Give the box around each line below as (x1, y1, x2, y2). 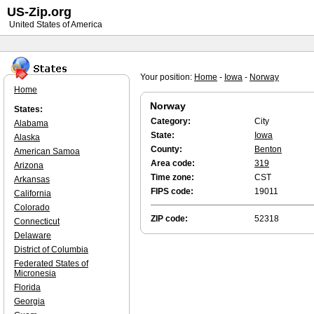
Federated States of (14, 259, 88, 268)
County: (151, 144, 182, 154)
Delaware (14, 231, 51, 240)
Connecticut (14, 217, 60, 226)
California (14, 189, 51, 198)
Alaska (14, 132, 40, 142)
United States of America (7, 20, 102, 29)
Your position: (140, 72, 194, 82)
